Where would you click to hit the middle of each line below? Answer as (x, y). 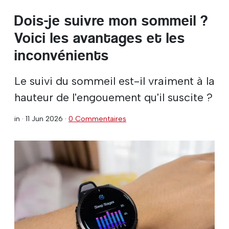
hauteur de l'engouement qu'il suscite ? (113, 97)
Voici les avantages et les (100, 38)
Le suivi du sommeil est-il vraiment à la (114, 81)
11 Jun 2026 (44, 118)
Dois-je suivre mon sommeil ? (111, 20)
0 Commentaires (97, 118)
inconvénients (62, 55)
